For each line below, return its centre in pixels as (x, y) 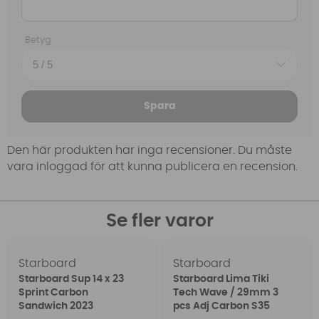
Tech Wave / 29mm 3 (225, 292)
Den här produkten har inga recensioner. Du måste (150, 151)
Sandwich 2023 (56, 306)
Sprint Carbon (54, 292)
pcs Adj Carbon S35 (221, 306)
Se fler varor (159, 221)
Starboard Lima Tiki (221, 279)
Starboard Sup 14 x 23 (72, 279)
